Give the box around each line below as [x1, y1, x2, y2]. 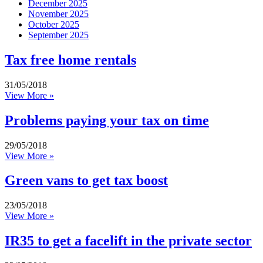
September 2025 [28, 29, 89, 40]
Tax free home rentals [5, 52, 136, 68]
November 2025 [28, 8, 89, 19]
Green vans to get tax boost [5, 173, 168, 188]
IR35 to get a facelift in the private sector [5, 233, 252, 249]
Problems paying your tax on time [5, 112, 209, 128]
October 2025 [28, 19, 79, 29]
